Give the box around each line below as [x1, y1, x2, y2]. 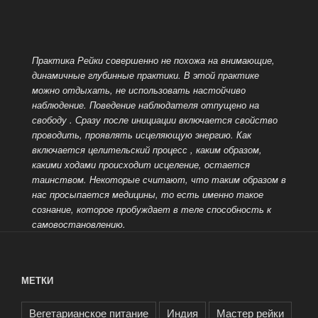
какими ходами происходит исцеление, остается [31, 157, 250, 171]
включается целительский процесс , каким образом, [31, 142, 262, 156]
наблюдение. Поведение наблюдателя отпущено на [31, 97, 259, 111]
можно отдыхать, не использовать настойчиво [31, 82, 246, 97]
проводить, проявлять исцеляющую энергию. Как [31, 127, 251, 141]
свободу [31, 112, 70, 126]
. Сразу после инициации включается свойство [69, 112, 278, 126]
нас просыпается [31, 187, 112, 201]
